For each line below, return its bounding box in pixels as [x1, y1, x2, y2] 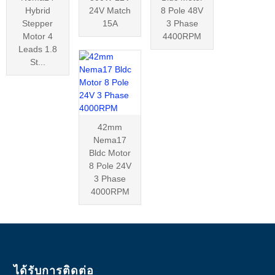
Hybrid [25, 5, 50, 15]
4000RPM [90, 186, 130, 196]
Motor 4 [22, 31, 53, 41]
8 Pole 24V [88, 160, 131, 171]
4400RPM [163, 31, 202, 41]
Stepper [22, 18, 53, 28]
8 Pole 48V [161, 5, 204, 15]
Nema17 [93, 134, 127, 145]
